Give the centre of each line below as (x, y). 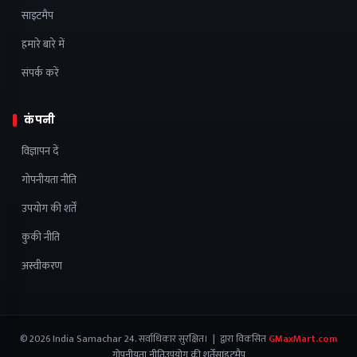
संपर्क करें (40, 73)
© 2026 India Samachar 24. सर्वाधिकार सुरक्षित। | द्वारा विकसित (144, 339)
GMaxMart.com (303, 339)
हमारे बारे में (43, 44)
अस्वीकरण (42, 266)
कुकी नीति (41, 237)
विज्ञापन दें (40, 151)
